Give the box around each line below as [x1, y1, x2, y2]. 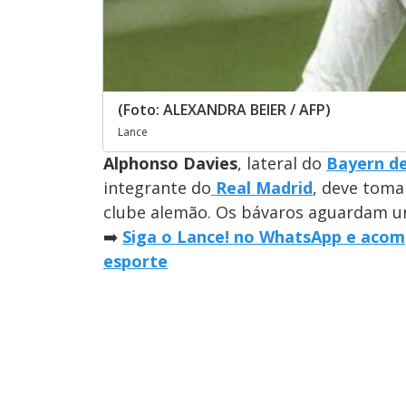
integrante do [103, 176, 211, 198]
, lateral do [237, 151, 326, 174]
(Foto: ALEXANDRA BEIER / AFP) [118, 99, 331, 120]
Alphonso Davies [103, 151, 237, 174]
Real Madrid [211, 176, 313, 198]
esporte [103, 249, 168, 272]
